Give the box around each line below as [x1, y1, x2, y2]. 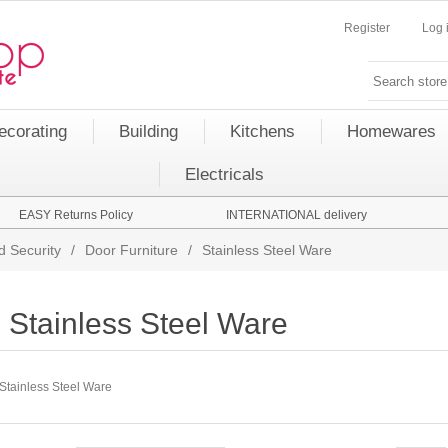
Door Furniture [85, 242, 178, 258]
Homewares [347, 122, 436, 141]
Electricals [184, 165, 264, 184]
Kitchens [230, 122, 295, 141]
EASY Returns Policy [19, 208, 133, 222]
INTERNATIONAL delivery [225, 208, 367, 222]
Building [119, 122, 178, 141]
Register [344, 21, 390, 35]
